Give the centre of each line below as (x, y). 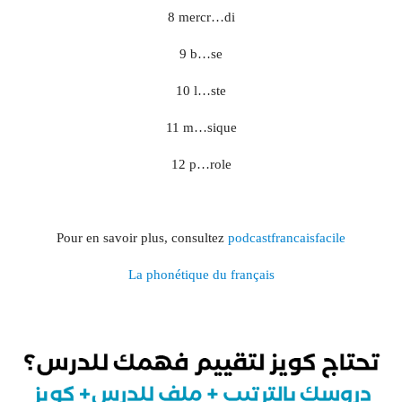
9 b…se (201, 54)
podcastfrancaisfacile (287, 238)
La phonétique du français (201, 275)
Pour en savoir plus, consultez (142, 238)
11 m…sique (201, 128)
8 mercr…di (201, 17)
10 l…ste (201, 91)
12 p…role (201, 165)
